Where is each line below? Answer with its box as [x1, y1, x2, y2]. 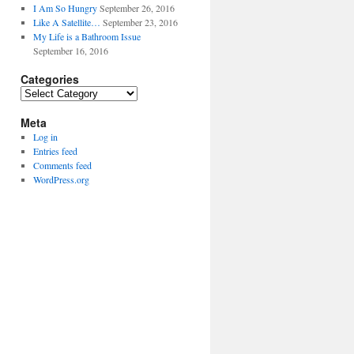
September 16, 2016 [32, 44, 108, 57]
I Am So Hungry [32, 2, 97, 14]
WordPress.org [32, 173, 89, 186]
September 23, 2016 [102, 16, 178, 28]
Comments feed [32, 159, 92, 171]
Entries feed [32, 145, 77, 157]
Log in [32, 130, 58, 143]
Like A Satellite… [32, 16, 100, 28]
